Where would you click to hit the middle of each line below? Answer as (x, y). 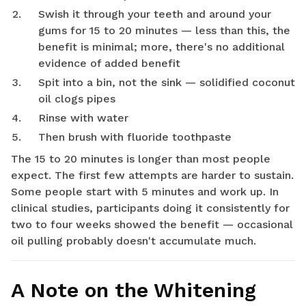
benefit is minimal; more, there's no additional (162, 47)
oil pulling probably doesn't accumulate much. (134, 241)
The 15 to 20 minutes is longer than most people (141, 159)
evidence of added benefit (109, 64)
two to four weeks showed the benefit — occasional (152, 225)
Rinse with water (83, 118)
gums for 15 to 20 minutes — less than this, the (164, 31)
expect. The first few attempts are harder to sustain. (152, 176)
